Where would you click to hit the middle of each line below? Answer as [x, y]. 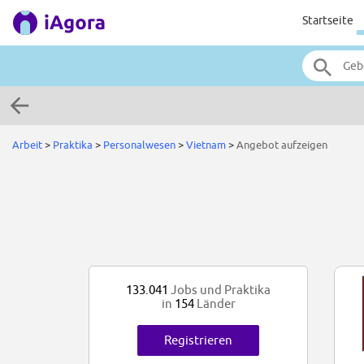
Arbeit [27, 145]
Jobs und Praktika [219, 290]
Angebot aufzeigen [282, 145]
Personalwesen [139, 145]
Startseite [328, 20]
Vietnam [206, 145]
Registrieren [198, 340]
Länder [214, 304]
